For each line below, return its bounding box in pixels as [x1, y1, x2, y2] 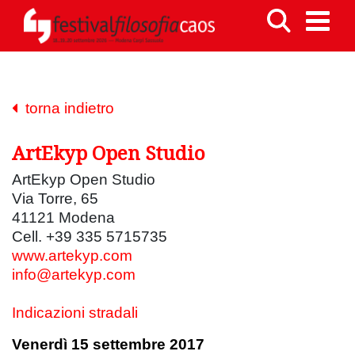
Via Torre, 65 [12, 189, 98, 207]
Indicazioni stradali [12, 303, 138, 321]
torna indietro [17, 99, 114, 116]
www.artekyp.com [12, 246, 132, 264]
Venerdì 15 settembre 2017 [12, 335, 204, 353]
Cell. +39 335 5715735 [12, 227, 167, 245]
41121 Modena [12, 208, 119, 226]
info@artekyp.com [12, 265, 136, 283]
